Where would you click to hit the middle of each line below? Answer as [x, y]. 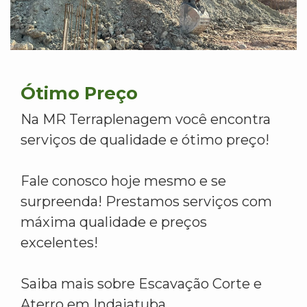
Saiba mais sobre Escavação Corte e [141, 284]
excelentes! [59, 243]
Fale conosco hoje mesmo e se [123, 181]
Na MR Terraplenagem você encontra [146, 120]
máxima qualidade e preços [114, 222]
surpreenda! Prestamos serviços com [146, 202]
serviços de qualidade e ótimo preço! [145, 140]
